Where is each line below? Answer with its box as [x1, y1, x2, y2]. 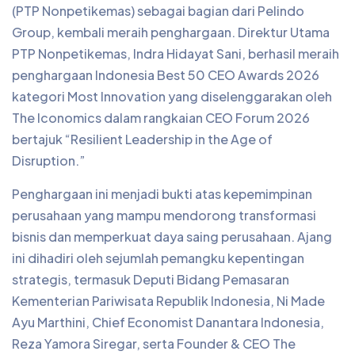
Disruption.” [12, 152, 86, 169]
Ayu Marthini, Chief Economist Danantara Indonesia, [12, 314, 324, 330]
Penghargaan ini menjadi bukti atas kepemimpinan [12, 185, 312, 202]
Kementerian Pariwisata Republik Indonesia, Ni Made [12, 292, 325, 309]
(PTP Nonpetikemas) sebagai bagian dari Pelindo [12, 2, 304, 19]
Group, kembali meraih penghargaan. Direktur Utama [12, 24, 330, 40]
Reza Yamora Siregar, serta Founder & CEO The [12, 335, 296, 352]
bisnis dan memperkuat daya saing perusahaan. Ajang [12, 228, 332, 245]
